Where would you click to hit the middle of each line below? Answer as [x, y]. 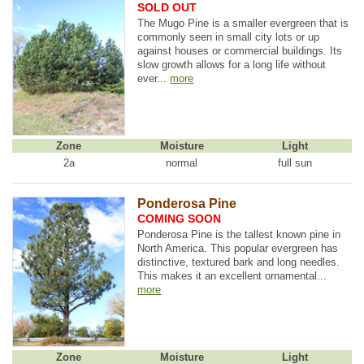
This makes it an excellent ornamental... [232, 275]
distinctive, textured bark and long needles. [239, 262]
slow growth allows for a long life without [232, 64]
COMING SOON [180, 219]
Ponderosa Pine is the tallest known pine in [239, 234]
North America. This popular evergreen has [238, 248]
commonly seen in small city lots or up [229, 37]
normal [182, 162]
